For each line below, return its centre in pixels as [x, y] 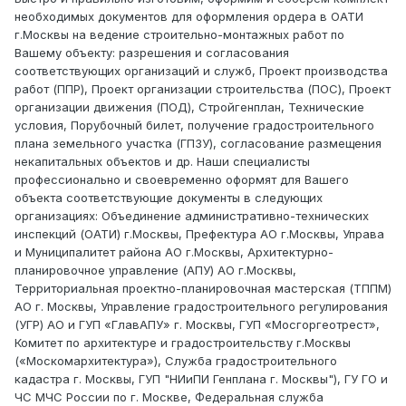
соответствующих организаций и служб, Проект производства [201, 71]
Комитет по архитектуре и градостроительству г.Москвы [183, 343]
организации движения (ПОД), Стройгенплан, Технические [189, 107]
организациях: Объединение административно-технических [192, 216]
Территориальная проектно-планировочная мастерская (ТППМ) [203, 289]
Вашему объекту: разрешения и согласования [152, 53]
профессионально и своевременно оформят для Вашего [182, 180]
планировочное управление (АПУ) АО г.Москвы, [155, 271]
